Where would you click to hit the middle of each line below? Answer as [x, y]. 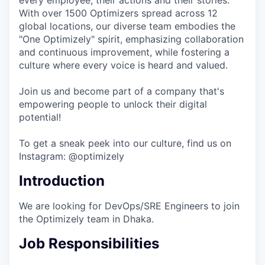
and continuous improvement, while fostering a [124, 52]
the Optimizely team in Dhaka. [86, 219]
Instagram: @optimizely [72, 156]
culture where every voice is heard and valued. [123, 65]
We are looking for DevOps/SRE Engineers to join [129, 206]
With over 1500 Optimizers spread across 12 [118, 13]
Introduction [62, 180]
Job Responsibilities [89, 243]
